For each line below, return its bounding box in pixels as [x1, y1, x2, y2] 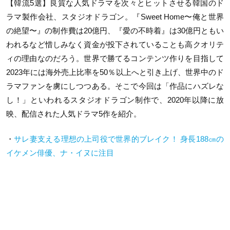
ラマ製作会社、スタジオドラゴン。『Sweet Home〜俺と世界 [6, 12, 224, 21]
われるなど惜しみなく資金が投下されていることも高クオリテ [6, 40, 224, 49]
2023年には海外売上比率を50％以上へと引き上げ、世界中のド [6, 67, 224, 76]
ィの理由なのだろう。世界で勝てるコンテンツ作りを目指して [6, 53, 224, 63]
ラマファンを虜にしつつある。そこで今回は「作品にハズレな [6, 81, 224, 90]
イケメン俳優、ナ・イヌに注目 [6, 148, 114, 158]
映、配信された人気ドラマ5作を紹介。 [6, 109, 141, 118]
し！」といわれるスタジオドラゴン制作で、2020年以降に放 [6, 95, 224, 104]
